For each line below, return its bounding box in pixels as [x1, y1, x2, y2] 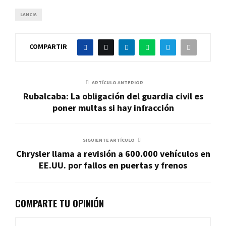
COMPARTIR [29, 42, 67, 51]
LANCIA [20, 11, 37, 18]
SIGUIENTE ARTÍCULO [82, 136, 135, 143]
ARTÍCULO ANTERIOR [92, 79, 143, 86]
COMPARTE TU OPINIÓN [15, 196, 104, 210]
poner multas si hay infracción [52, 101, 174, 114]
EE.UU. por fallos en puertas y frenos [39, 159, 187, 171]
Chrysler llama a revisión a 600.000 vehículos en [16, 147, 210, 159]
